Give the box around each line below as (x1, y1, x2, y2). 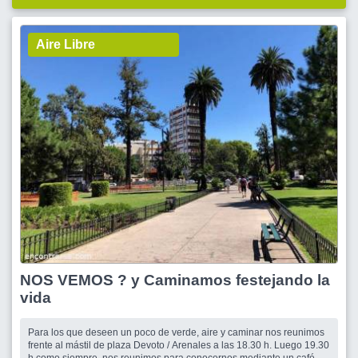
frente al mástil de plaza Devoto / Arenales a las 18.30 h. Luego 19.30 (28, 340, 329, 351)
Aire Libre (36, 38, 95, 51)
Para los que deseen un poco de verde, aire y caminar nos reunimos (28, 327, 324, 338)
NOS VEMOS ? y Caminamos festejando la (20, 272, 330, 288)
